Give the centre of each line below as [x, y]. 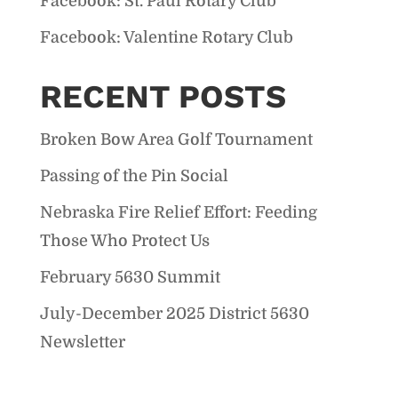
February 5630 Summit [130, 277]
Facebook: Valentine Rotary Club [166, 37]
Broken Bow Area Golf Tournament [176, 139]
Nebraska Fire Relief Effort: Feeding [178, 212]
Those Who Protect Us [124, 240]
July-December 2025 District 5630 [174, 313]
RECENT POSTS [163, 96]
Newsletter [82, 342]
